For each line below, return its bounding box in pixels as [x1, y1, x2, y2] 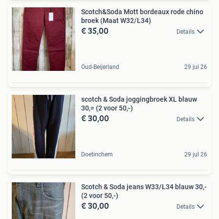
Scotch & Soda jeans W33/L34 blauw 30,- [81, 182, 207, 191]
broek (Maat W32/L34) [81, 16, 151, 24]
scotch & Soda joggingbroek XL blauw [81, 95, 197, 103]
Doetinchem [81, 151, 113, 158]
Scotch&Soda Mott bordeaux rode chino [81, 7, 203, 16]
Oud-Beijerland [81, 63, 119, 70]
